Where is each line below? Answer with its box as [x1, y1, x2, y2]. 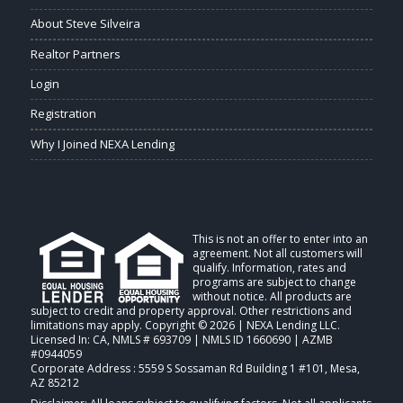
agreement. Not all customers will [192, 246, 363, 262]
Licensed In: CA [30, 332, 107, 348]
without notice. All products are [192, 289, 352, 305]
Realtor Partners [30, 46, 121, 63]
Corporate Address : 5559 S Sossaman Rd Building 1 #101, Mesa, [30, 361, 360, 377]
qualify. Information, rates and [192, 260, 346, 276]
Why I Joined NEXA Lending [30, 136, 175, 153]
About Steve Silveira [30, 15, 140, 32]
